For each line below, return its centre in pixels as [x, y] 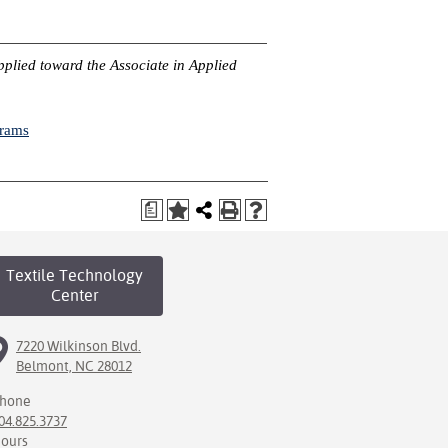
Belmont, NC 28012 [74, 366]
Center [74, 295]
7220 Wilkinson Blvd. [78, 346]
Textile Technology [74, 275]
